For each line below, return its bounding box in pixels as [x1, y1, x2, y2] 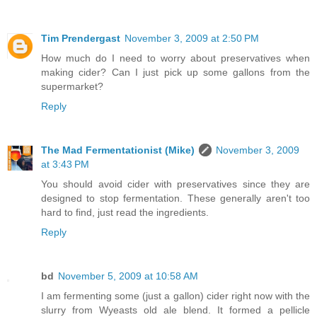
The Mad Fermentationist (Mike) [41, 144, 195, 156]
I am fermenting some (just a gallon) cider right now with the [41, 290, 310, 302]
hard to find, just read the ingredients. [41, 207, 209, 219]
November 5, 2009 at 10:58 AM [58, 270, 198, 282]
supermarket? [41, 81, 103, 93]
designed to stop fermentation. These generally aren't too [41, 192, 310, 204]
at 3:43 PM [41, 158, 89, 171]
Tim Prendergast [41, 33, 120, 45]
